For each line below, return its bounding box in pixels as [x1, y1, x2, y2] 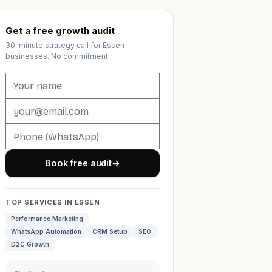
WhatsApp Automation [11, 228, 81, 235]
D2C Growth [11, 240, 49, 248]
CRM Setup [92, 228, 127, 235]
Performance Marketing [11, 215, 83, 222]
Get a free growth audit [5, 25, 115, 36]
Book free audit [45, 158, 112, 168]
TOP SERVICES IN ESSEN [5, 198, 100, 206]
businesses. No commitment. [5, 52, 110, 61]
